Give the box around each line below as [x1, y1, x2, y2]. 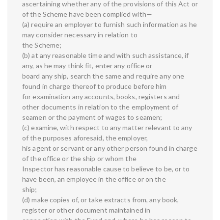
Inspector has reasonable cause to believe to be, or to [22, 165, 190, 173]
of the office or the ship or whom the [22, 154, 137, 163]
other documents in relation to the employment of [22, 103, 178, 111]
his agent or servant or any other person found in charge [22, 144, 197, 153]
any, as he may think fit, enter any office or [22, 61, 153, 70]
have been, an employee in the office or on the [22, 175, 166, 184]
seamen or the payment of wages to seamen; [22, 113, 163, 122]
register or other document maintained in [22, 206, 151, 215]
